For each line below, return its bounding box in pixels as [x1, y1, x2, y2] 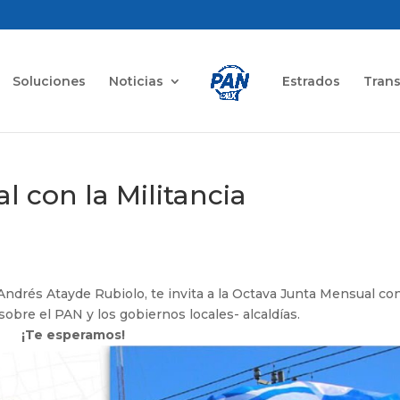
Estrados [281, 72, 340, 89]
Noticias [109, 72, 164, 89]
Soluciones [12, 72, 87, 89]
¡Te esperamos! [21, 327, 126, 343]
